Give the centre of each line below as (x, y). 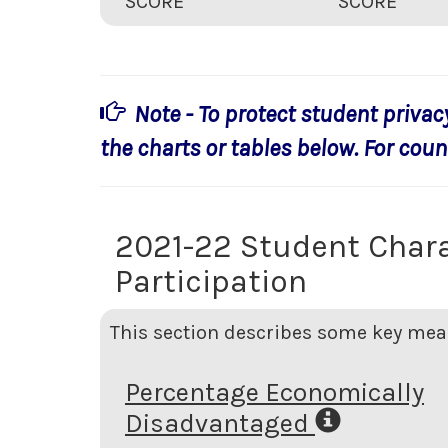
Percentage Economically (274, 392)
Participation (211, 281)
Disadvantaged (217, 423)
